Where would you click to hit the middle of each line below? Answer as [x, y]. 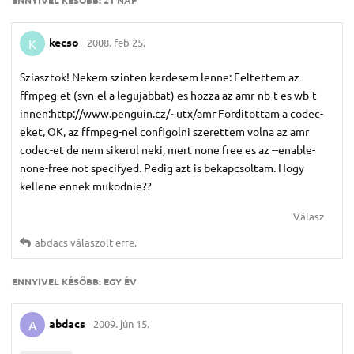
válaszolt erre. [102, 243]
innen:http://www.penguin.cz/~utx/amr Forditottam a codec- [171, 113]
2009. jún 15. [121, 324]
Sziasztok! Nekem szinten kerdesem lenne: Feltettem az [160, 77]
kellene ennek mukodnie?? [86, 186]
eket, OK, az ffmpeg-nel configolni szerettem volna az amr [164, 132]
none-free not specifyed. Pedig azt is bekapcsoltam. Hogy [162, 168]
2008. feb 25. [116, 43]
